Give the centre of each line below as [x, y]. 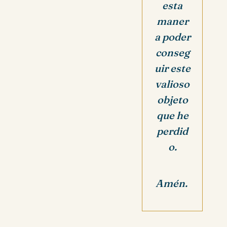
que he [172, 115]
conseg [172, 52]
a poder [172, 36]
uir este [172, 68]
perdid [172, 131]
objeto [172, 99]
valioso [172, 84]
